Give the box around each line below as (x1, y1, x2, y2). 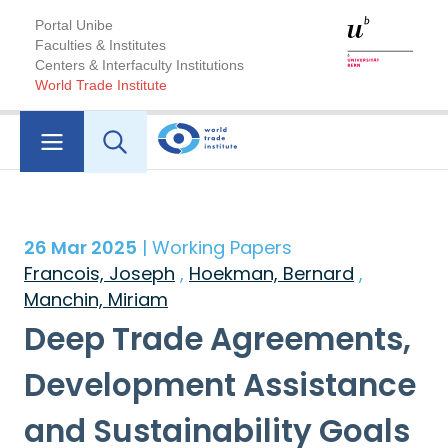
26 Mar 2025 (24, 235, 137, 261)
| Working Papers (137, 235, 292, 261)
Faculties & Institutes (35, 37, 166, 53)
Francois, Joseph (24, 261, 175, 287)
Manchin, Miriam (24, 287, 168, 313)
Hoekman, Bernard (189, 261, 354, 287)
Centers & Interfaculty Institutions (35, 57, 244, 73)
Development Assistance (24, 363, 416, 408)
